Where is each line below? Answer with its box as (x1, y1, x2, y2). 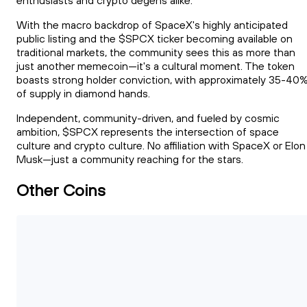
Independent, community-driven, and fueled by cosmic (16, 111, 280, 125)
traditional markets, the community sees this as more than (16, 45, 295, 60)
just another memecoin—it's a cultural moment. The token (16, 59, 295, 73)
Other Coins (16, 179, 106, 200)
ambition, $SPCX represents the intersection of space (16, 125, 279, 139)
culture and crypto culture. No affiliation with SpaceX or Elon (16, 138, 306, 153)
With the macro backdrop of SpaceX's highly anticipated (16, 18, 288, 32)
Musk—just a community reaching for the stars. (16, 152, 243, 167)
